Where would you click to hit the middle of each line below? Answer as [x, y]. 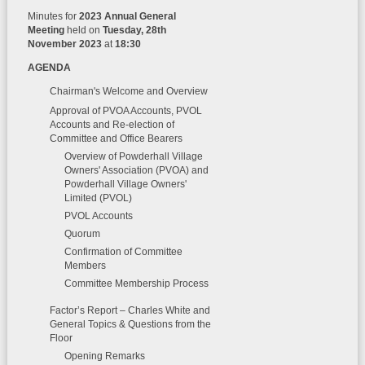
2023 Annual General [127, 16]
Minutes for [53, 16]
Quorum [82, 234]
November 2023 [64, 44]
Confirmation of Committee [123, 252]
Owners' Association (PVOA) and [136, 170]
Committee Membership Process [136, 284]
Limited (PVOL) [98, 198]
